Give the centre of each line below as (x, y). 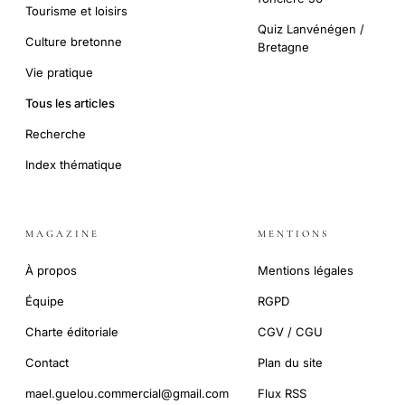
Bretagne (283, 47)
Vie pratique (59, 73)
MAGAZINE (62, 234)
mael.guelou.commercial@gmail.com (127, 394)
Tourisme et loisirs (76, 11)
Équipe (45, 301)
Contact (47, 363)
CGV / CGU (290, 332)
